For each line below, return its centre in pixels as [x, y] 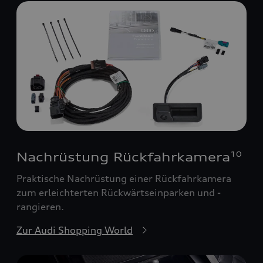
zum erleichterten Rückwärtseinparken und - [119, 192]
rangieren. [40, 206]
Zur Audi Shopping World [75, 230]
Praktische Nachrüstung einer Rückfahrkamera [124, 178]
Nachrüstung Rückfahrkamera [123, 157]
